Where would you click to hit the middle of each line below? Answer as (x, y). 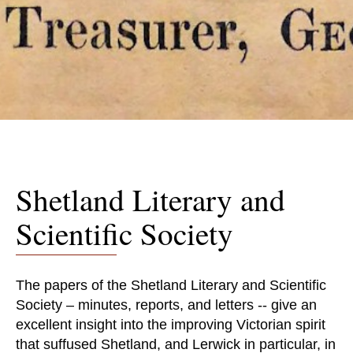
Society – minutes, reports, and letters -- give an (166, 305)
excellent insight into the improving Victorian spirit (171, 324)
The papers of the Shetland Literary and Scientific (171, 285)
